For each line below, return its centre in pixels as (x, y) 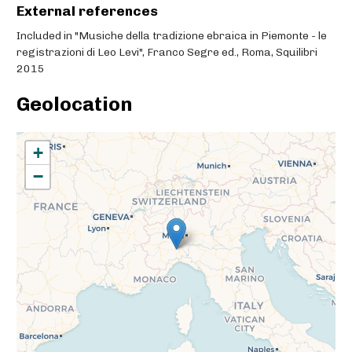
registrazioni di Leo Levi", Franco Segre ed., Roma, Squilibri (167, 52)
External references (87, 11)
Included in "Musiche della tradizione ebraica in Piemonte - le (172, 35)
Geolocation (75, 104)
